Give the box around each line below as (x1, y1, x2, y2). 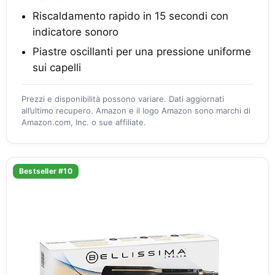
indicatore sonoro (33, 25, 118, 38)
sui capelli (33, 61, 81, 74)
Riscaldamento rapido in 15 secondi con (33, 9, 228, 22)
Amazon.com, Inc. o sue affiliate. (21, 117, 146, 127)
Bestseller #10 (19, 166, 72, 176)
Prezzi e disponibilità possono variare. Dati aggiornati (21, 93, 224, 104)
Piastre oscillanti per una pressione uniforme (33, 45, 251, 58)
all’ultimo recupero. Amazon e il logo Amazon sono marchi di (21, 105, 250, 115)
